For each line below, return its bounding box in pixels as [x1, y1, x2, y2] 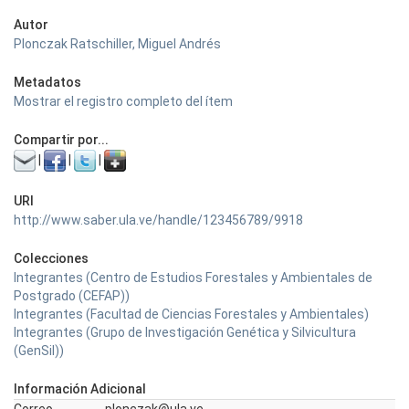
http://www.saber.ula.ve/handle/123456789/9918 [14, 213, 303, 227]
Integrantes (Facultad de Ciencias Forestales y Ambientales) [14, 307, 369, 321]
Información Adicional [14, 382, 146, 396]
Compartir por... [14, 132, 109, 147]
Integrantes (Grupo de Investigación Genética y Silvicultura [14, 325, 356, 340]
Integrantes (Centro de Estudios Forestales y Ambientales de [14, 270, 372, 285]
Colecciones [14, 251, 89, 266]
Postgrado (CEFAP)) [14, 288, 130, 303]
